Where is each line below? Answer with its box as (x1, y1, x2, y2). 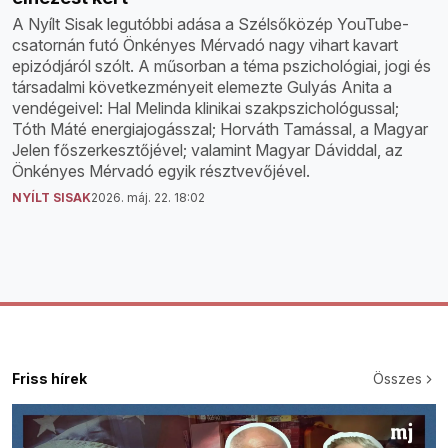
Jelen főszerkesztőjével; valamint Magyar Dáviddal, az (12, 139, 403, 160)
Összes (373, 369, 422, 387)
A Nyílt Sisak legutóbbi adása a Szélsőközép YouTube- (12, 13, 409, 34)
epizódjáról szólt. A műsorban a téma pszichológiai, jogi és (12, 55, 431, 76)
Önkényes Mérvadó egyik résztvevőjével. (12, 160, 310, 181)
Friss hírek (12, 369, 87, 387)
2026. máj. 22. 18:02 (91, 189, 205, 205)
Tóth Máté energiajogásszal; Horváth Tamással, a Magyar (12, 118, 428, 139)
